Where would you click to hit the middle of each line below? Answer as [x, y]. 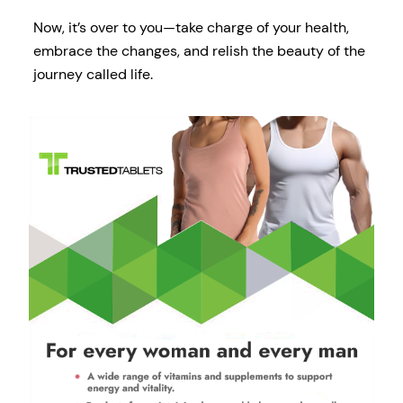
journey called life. [93, 75]
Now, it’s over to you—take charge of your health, [191, 28]
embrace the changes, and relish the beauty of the [199, 51]
